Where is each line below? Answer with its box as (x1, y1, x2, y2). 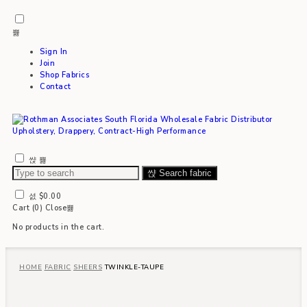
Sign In (40, 47, 68, 57)
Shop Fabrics (40, 70, 89, 80)
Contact (40, 82, 71, 92)
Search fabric (158, 168, 212, 178)
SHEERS (73, 262, 102, 271)
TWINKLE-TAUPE (104, 262, 164, 271)
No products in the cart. (12, 222, 104, 232)
